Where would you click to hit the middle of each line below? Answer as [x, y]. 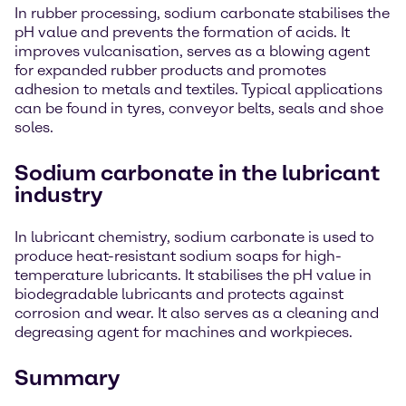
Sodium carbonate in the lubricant [197, 173]
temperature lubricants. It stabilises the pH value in [193, 275]
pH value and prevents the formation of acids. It [182, 32]
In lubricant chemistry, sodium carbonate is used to [194, 237]
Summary [67, 377]
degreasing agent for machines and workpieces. [184, 332]
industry [58, 194]
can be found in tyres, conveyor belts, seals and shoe [199, 108]
